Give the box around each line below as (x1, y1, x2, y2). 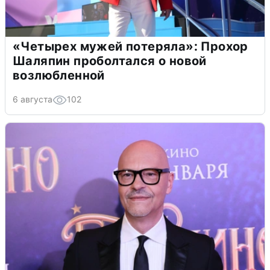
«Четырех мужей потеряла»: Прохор (13, 39, 248, 54)
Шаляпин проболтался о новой (13, 53, 207, 68)
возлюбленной (13, 67, 105, 83)
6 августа (13, 93, 52, 104)
